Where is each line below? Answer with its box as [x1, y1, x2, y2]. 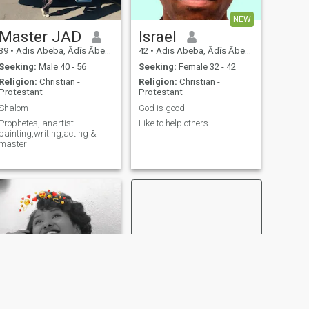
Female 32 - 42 [176, 61, 236, 72]
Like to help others [138, 118, 208, 129]
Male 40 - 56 [36, 61, 86, 72]
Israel [138, 28, 177, 46]
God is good [138, 102, 185, 113]
